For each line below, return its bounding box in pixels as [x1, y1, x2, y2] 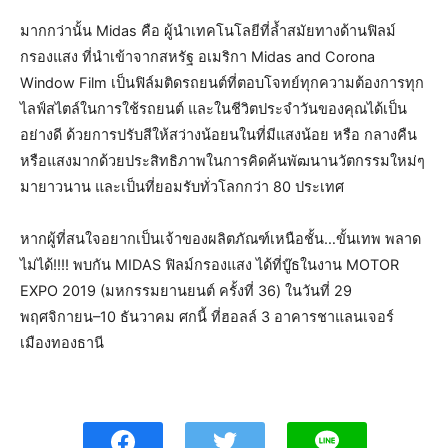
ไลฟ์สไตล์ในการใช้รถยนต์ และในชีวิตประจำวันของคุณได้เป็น [20, 99, 407, 118]
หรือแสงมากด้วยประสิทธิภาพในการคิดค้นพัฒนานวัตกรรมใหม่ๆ [20, 151, 425, 170]
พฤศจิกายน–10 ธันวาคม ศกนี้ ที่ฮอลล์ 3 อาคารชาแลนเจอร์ [20, 307, 394, 326]
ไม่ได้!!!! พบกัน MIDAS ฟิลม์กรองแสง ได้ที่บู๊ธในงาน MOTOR [20, 255, 399, 274]
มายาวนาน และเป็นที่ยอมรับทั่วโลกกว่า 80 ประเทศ [20, 177, 344, 196]
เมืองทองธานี [20, 333, 104, 352]
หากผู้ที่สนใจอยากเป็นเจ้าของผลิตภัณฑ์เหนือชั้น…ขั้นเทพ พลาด [20, 229, 421, 248]
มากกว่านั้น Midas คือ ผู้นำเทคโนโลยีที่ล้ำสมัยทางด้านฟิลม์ [20, 21, 396, 40]
